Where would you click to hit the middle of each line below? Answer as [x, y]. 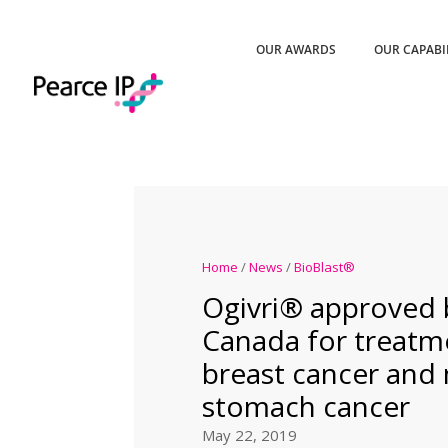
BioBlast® [324, 267]
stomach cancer [305, 406]
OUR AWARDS [296, 49]
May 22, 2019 [249, 435]
